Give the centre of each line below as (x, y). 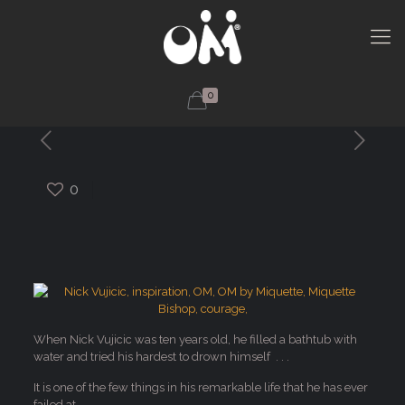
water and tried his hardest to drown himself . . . (161, 357)
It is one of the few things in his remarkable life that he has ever (200, 387)
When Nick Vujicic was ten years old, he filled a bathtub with (195, 339)
